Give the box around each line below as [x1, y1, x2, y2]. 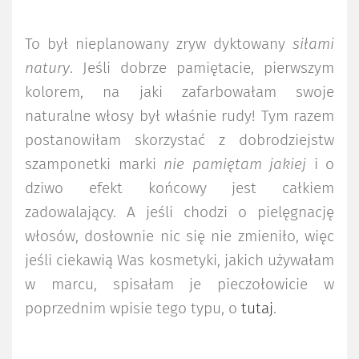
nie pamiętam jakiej [163, 156, 306, 172]
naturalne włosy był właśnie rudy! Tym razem [25, 108, 334, 124]
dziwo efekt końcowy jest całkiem [25, 180, 334, 196]
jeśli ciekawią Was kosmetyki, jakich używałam [25, 252, 334, 268]
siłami [285, 36, 334, 52]
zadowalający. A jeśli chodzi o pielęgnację [25, 204, 334, 220]
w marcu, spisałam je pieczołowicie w [25, 276, 334, 292]
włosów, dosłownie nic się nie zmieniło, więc [25, 228, 334, 244]
